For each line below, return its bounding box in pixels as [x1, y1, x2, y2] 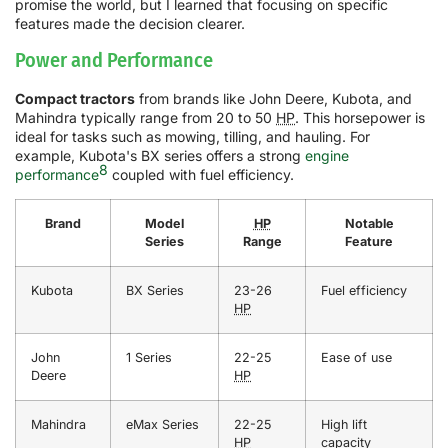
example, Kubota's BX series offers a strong [15, 147, 305, 165]
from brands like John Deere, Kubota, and [135, 90, 412, 108]
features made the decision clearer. [15, 15, 245, 33]
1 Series [126, 349, 172, 365]
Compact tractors [15, 90, 135, 108]
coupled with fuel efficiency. [108, 166, 294, 184]
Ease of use [321, 349, 392, 365]
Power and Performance [15, 48, 213, 73]
